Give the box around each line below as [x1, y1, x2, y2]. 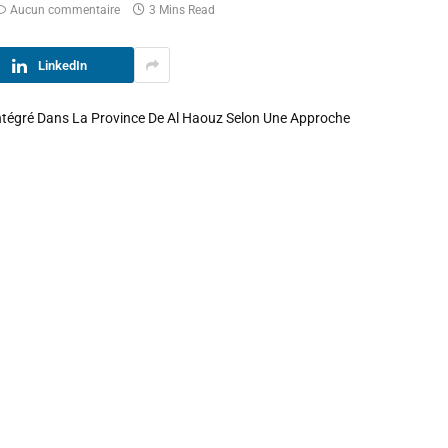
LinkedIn [37, 57, 87, 73]
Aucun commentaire [10, 3, 120, 18]
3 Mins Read [149, 3, 215, 18]
